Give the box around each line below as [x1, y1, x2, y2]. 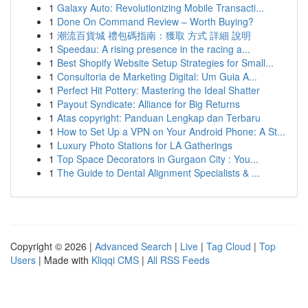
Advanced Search [95, 239, 172, 253]
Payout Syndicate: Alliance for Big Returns [57, 97, 240, 111]
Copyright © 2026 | [10, 239, 95, 253]
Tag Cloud [206, 239, 251, 253]
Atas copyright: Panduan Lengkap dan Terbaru [57, 111, 261, 124]
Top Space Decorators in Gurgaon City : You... [57, 152, 258, 166]
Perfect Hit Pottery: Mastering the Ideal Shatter [57, 83, 260, 97]
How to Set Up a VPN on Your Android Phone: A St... [57, 124, 285, 138]
